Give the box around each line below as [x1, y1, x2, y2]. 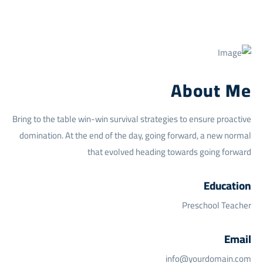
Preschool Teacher [181, 196, 251, 214]
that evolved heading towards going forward [87, 143, 251, 160]
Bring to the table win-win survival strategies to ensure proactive [12, 110, 251, 127]
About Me [170, 73, 251, 107]
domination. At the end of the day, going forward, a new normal [19, 126, 251, 144]
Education [203, 175, 251, 196]
